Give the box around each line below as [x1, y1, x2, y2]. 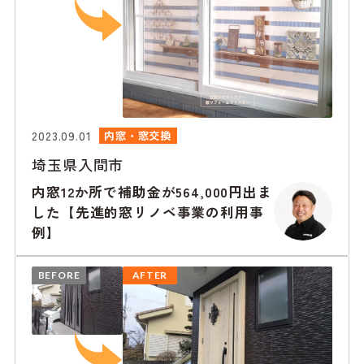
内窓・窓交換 [104, 127, 172, 143]
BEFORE [37, 269, 80, 282]
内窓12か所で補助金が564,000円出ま [32, 182, 272, 202]
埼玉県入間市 [32, 154, 124, 175]
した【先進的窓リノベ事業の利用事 [32, 202, 264, 223]
